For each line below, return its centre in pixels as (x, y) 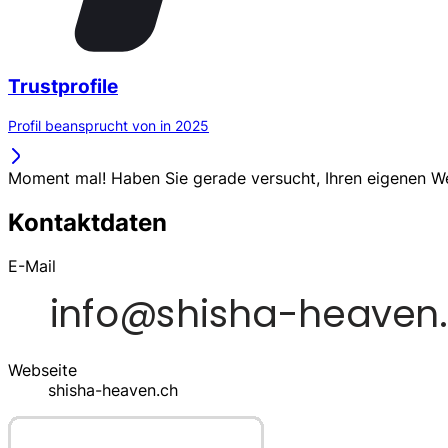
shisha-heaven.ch (113, 390)
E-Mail (32, 266)
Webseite (42, 370)
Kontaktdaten (87, 222)
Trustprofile (63, 86)
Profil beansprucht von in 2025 (108, 125)
